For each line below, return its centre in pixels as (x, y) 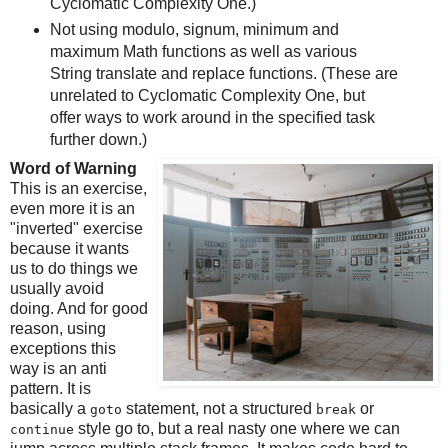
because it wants (69, 249)
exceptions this (63, 349)
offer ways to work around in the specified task (212, 118)
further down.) (98, 140)
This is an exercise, (78, 189)
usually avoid (57, 289)
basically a (50, 409)
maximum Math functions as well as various (203, 52)
